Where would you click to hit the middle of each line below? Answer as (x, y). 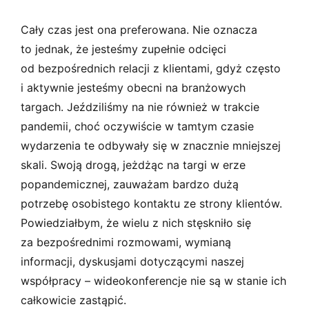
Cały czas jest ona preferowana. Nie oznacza (139, 29)
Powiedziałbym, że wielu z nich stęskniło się (136, 222)
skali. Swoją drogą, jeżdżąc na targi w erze (133, 165)
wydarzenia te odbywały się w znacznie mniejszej (151, 145)
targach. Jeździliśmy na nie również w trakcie (140, 107)
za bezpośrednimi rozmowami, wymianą (126, 242)
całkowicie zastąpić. (73, 300)
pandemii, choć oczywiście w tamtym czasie (137, 126)
